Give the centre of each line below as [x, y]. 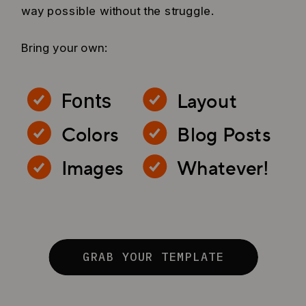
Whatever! [223, 168]
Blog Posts [224, 135]
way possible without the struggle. [119, 11]
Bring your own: [64, 47]
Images [92, 168]
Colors [90, 135]
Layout [207, 101]
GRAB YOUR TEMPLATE [154, 257]
